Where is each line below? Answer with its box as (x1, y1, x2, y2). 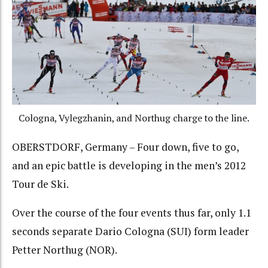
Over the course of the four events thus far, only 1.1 (12, 206, 251, 220)
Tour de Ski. (12, 176, 69, 191)
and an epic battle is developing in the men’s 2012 (12, 158, 246, 172)
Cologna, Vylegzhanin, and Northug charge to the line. (19, 112, 249, 125)
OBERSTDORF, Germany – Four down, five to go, (12, 139, 239, 154)
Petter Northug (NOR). (12, 243, 117, 257)
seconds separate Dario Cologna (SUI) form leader (12, 224, 249, 239)
